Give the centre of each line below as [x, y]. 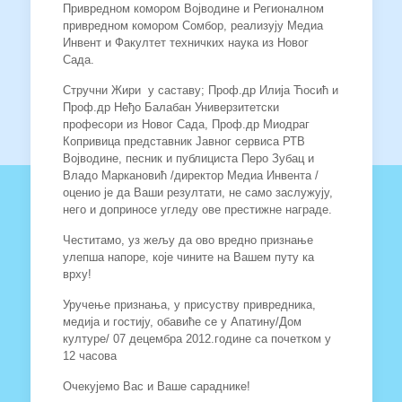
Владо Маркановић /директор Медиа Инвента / [190, 175]
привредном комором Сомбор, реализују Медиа [192, 26]
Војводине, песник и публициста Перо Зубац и [188, 158]
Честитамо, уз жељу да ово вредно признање [188, 240]
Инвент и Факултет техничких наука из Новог [185, 43]
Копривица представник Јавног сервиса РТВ [184, 141]
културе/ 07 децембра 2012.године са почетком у [197, 339]
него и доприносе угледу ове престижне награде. [197, 210]
